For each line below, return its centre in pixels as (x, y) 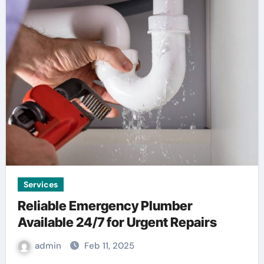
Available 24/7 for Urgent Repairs (117, 222)
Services (40, 185)
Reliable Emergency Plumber (105, 206)
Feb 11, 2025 (109, 246)
